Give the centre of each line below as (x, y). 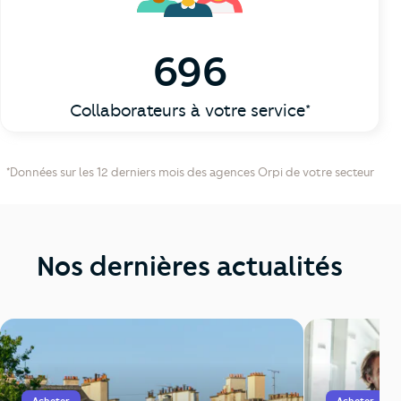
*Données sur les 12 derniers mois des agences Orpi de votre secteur (190, 172)
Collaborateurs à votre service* (190, 111)
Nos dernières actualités (190, 267)
